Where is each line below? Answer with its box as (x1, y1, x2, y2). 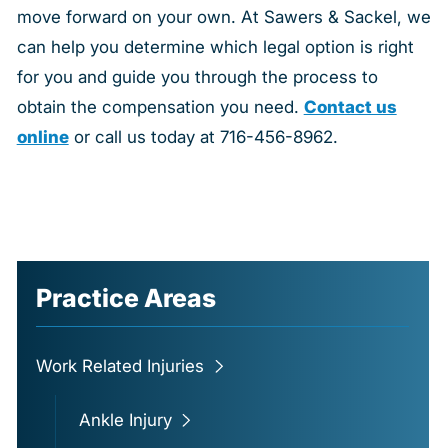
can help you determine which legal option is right (16, 36, 414, 57)
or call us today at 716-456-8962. (68, 126, 338, 147)
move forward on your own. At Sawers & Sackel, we (16, 6, 431, 27)
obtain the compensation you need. (16, 96, 304, 117)
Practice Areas (36, 282, 217, 313)
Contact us (303, 96, 397, 117)
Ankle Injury (78, 410, 172, 431)
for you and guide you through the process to (16, 66, 378, 87)
